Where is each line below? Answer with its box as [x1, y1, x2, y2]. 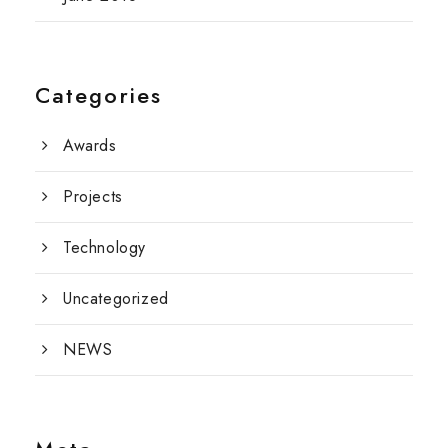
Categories [35, 78, 162, 111]
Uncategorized [63, 286, 169, 310]
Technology [63, 235, 146, 259]
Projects [63, 184, 123, 208]
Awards [63, 133, 117, 157]
